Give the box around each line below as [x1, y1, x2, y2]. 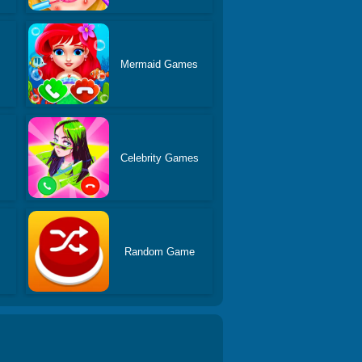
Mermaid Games [120, 57, 199, 70]
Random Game [124, 245, 195, 258]
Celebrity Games [120, 151, 199, 164]
